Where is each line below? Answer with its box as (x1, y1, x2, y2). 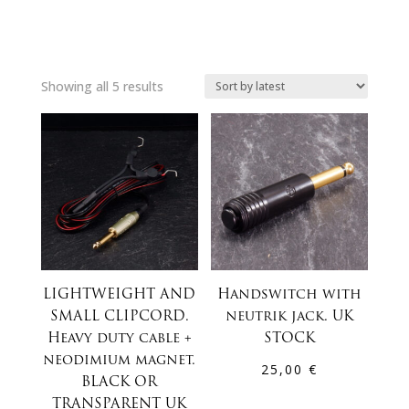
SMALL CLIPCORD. (49, 310, 189, 325)
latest (162, 125, 197, 143)
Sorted (162, 76, 203, 94)
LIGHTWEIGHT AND (43, 288, 196, 303)
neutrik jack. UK (225, 310, 354, 325)
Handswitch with (217, 288, 362, 303)
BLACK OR (81, 376, 158, 391)
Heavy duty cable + (47, 332, 192, 347)
